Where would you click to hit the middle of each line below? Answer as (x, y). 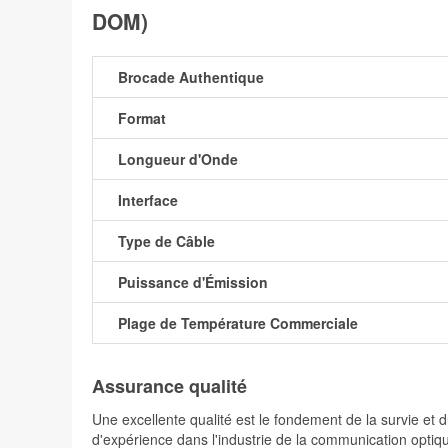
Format (142, 118)
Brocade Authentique (191, 77)
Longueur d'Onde (178, 159)
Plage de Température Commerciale (238, 323)
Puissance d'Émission (193, 282)
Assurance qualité (169, 386)
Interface (148, 200)
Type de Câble (166, 241)
